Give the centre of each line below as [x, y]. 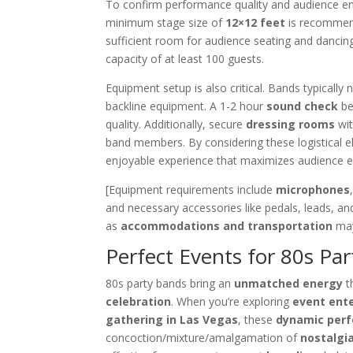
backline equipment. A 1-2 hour [186, 106]
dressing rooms [291, 124]
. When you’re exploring [232, 302]
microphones [313, 190]
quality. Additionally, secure [176, 124]
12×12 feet [256, 23]
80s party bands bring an [170, 284]
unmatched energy [289, 284]
